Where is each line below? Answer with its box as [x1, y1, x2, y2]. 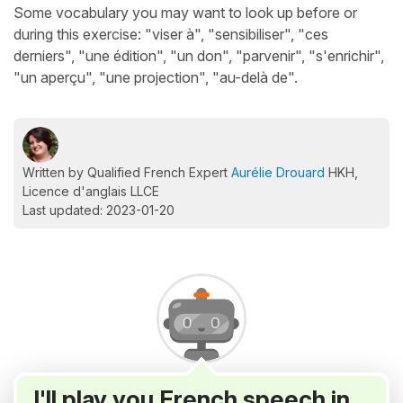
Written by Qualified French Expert [22, 165, 231, 180]
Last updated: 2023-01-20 [22, 202, 175, 218]
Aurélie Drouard [231, 165, 325, 180]
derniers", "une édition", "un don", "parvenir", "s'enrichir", [13, 47, 384, 65]
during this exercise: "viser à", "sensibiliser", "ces [13, 25, 328, 43]
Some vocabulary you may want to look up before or [13, 4, 357, 22]
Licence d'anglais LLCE [22, 184, 159, 199]
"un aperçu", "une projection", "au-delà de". [13, 68, 298, 86]
